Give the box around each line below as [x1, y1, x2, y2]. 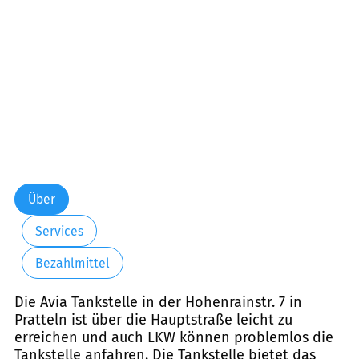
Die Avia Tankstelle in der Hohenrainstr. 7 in [14, 293, 302, 312]
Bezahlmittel [34, 255, 110, 271]
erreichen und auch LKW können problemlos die [14, 329, 333, 347]
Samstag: [14, 5, 73, 23]
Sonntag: [14, 26, 73, 45]
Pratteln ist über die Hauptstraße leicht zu [14, 311, 292, 329]
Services [34, 223, 83, 239]
